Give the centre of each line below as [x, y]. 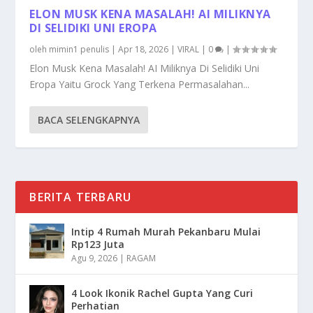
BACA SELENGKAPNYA [89, 119]
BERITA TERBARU [81, 197]
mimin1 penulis [79, 49]
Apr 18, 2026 [144, 49]
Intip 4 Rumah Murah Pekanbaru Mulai [166, 231]
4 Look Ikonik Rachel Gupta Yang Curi [162, 293]
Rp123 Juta [98, 244]
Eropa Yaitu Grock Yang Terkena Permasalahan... [140, 84]
